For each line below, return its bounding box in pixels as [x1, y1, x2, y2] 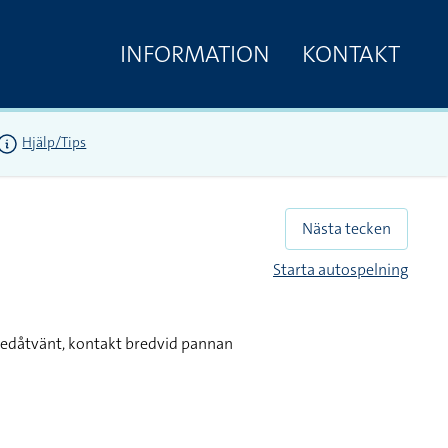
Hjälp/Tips [22, 133, 87, 152]
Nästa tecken [302, 218, 391, 239]
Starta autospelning [273, 259, 408, 280]
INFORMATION [120, 37, 270, 70]
